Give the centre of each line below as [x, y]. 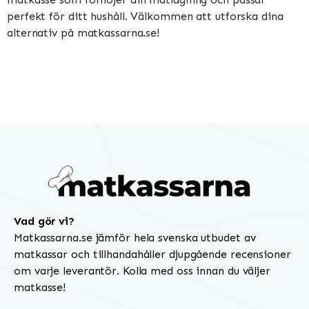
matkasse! [40, 287]
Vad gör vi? [44, 221]
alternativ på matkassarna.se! [83, 32]
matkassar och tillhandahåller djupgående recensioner [152, 254]
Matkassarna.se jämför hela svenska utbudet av [135, 237]
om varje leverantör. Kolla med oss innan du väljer [142, 270]
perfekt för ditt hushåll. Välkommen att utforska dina [145, 16]
